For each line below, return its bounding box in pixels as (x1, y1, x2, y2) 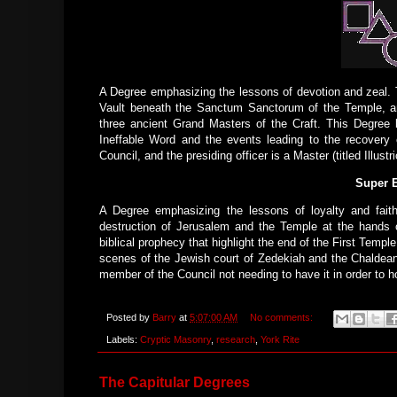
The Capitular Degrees (99, 374, 250, 390)
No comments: (249, 312, 315, 323)
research (216, 333, 255, 345)
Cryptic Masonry (140, 333, 211, 345)
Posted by (106, 312, 152, 323)
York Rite (261, 333, 300, 345)
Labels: (106, 333, 140, 345)
